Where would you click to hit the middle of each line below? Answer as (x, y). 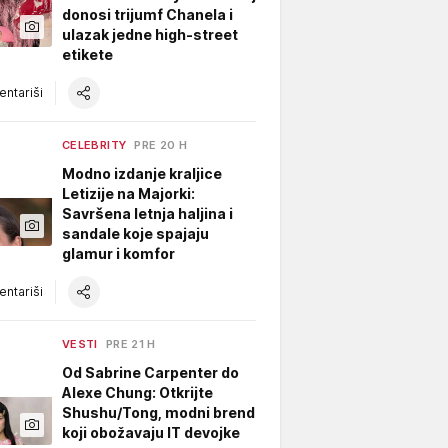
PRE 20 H (161, 144)
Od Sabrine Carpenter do (150, 372)
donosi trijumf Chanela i (147, 14)
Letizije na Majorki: (128, 193)
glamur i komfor (118, 253)
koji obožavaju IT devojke (151, 432)
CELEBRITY (94, 144)
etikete (87, 54)
